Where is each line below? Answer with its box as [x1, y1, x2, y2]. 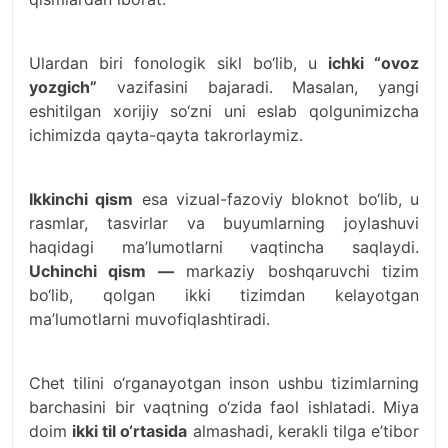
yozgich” [29, 77, 97, 98]
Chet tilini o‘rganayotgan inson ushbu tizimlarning [29, 373, 419, 394]
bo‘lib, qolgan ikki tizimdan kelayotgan [29, 285, 419, 306]
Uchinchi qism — [29, 261, 174, 282]
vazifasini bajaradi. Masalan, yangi [97, 77, 419, 98]
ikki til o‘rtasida [72, 421, 188, 442]
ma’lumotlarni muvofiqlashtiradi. [29, 309, 270, 330]
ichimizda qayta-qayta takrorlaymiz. [29, 125, 303, 146]
